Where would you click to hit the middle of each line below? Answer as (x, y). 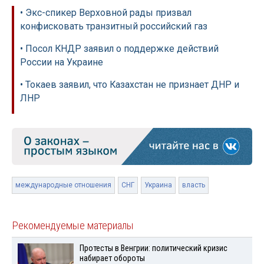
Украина (158, 185)
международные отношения (63, 185)
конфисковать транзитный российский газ (114, 27)
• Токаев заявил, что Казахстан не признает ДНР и (130, 85)
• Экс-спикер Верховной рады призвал (106, 13)
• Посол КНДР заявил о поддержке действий (119, 49)
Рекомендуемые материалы (73, 225)
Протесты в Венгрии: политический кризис (153, 248)
